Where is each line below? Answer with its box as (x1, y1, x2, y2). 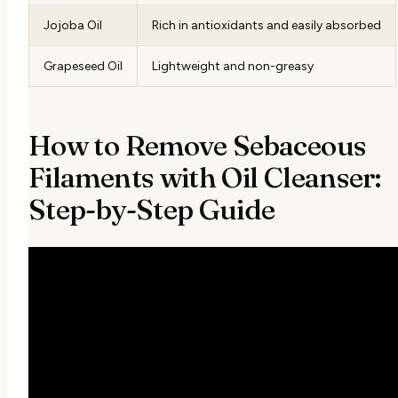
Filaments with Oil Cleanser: (28, 160, 381, 195)
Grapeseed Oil (44, 59, 123, 75)
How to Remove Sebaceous (28, 128, 367, 163)
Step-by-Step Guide (28, 192, 275, 227)
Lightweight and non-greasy (152, 59, 314, 75)
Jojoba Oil (44, 18, 102, 34)
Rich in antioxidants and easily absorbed (152, 18, 381, 34)
